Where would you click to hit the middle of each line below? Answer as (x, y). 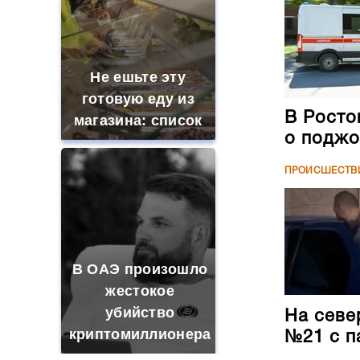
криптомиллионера (140, 334)
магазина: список (138, 121)
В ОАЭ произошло (140, 269)
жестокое (140, 291)
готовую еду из (138, 99)
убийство (140, 313)
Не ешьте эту (138, 77)
